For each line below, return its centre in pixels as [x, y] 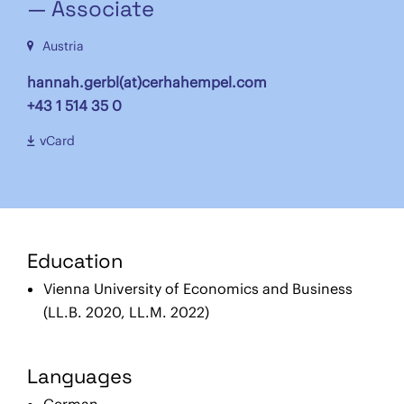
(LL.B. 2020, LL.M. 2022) [126, 312]
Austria [61, 46]
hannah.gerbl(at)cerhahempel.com [147, 82]
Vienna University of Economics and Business [198, 288]
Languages [80, 376]
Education [75, 260]
